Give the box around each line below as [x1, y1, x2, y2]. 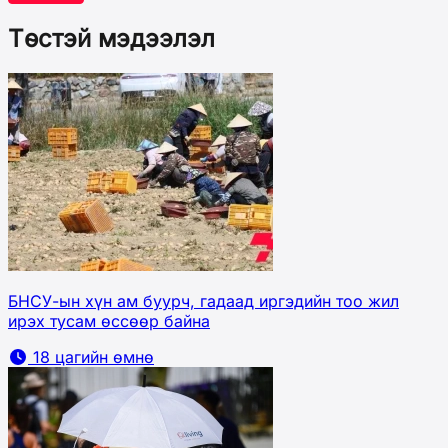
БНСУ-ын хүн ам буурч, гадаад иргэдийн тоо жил [8, 290, 399, 311]
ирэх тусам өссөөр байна [8, 310, 210, 331]
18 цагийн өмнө [28, 346, 154, 367]
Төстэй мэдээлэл [8, 23, 215, 53]
